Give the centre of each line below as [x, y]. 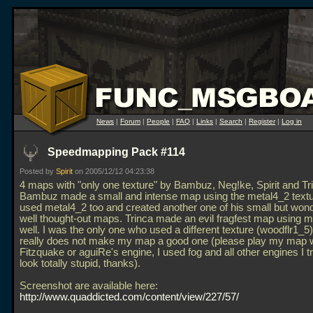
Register [262, 121]
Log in [292, 121]
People [158, 121]
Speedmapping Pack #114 [116, 152]
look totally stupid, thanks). [80, 263]
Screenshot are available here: [89, 286]
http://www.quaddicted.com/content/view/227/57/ [129, 297]
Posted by [38, 171]
